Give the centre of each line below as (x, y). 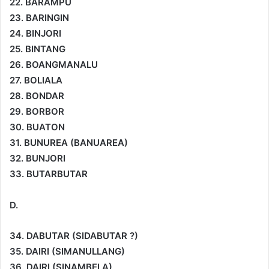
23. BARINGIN (39, 17)
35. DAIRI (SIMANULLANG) (67, 251)
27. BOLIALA (36, 80)
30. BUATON (37, 127)
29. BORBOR (37, 111)
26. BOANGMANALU (54, 64)
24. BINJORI (35, 33)
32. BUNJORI (38, 158)
